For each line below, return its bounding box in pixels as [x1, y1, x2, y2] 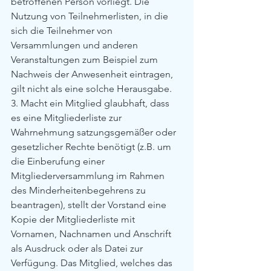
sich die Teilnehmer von [11, 25, 115, 36]
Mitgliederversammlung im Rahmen [11, 170, 167, 181]
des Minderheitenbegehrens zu [11, 184, 148, 196]
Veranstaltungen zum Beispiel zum [11, 54, 160, 65]
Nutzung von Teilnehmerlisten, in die [11, 10, 171, 22]
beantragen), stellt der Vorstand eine [11, 199, 169, 211]
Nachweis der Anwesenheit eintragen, [11, 68, 175, 80]
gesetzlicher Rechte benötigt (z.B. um [11, 141, 174, 152]
